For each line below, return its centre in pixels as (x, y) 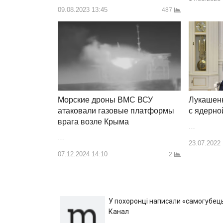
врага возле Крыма (93, 122)
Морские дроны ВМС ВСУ (105, 100)
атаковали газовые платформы (116, 111)
